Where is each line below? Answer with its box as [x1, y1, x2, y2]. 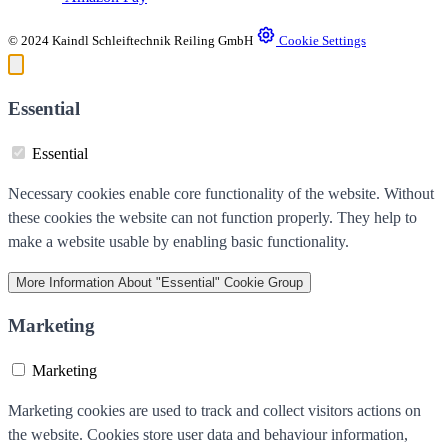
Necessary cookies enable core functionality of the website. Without [8, 184, 434, 202]
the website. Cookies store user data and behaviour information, [8, 426, 408, 444]
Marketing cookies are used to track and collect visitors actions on [8, 402, 421, 420]
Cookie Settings [279, 33, 366, 49]
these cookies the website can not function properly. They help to [8, 208, 417, 226]
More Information [16, 274, 114, 290]
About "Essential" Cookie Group [118, 274, 303, 290]
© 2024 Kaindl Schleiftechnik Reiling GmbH [8, 33, 253, 49]
